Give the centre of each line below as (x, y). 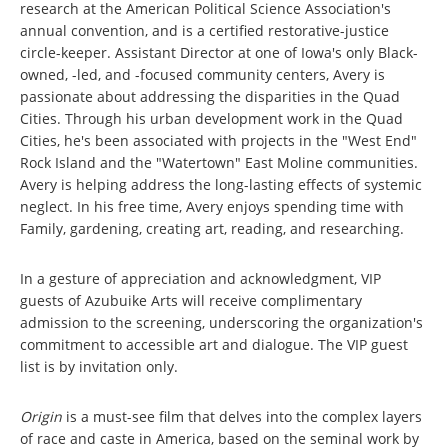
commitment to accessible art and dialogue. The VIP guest (214, 344)
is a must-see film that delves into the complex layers (242, 416)
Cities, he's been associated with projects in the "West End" (218, 140)
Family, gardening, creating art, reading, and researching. (212, 228)
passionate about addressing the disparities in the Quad (210, 96)
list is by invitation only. (99, 366)
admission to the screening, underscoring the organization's (221, 322)
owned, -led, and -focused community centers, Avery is (202, 74)
